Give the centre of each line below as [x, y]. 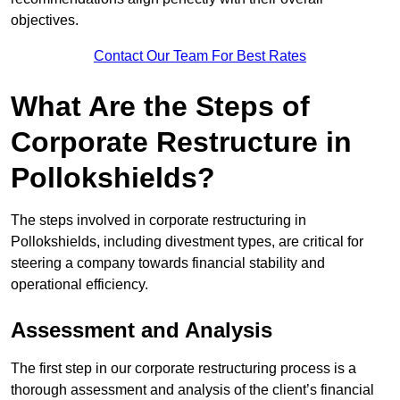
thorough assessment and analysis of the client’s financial [192, 390]
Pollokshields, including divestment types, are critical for [187, 242]
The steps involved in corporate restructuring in [158, 221]
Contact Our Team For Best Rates [200, 56]
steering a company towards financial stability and [168, 263]
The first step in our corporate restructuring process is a [183, 369]
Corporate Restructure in [181, 142]
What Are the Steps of [160, 107]
